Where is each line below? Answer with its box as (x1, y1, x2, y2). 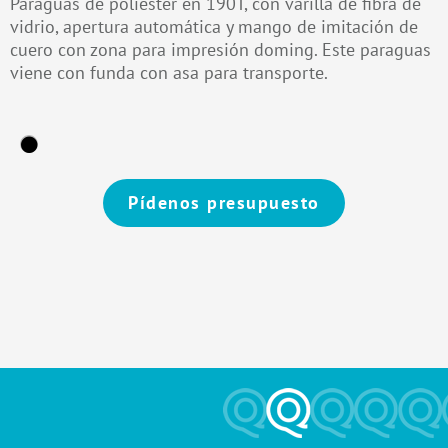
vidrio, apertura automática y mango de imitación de (10, 14, 418, 38)
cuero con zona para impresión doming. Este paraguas (10, 37, 431, 61)
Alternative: (10, 229, 80, 248)
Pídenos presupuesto (128, 191, 320, 215)
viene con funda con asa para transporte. (10, 60, 328, 84)
